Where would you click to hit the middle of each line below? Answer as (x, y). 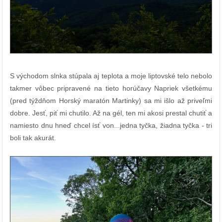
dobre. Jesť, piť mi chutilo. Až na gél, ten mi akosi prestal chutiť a (111, 113)
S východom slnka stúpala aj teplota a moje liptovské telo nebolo (111, 76)
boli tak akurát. (33, 138)
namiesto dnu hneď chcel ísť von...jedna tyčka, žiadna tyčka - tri (111, 125)
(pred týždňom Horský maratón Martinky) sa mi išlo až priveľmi (111, 100)
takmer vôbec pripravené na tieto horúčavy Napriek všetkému (111, 88)
